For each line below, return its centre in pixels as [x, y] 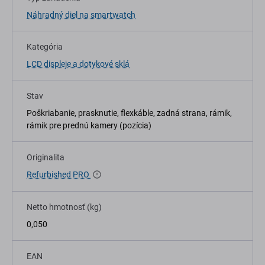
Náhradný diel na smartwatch [81, 15]
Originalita [46, 158]
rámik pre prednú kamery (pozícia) [89, 126]
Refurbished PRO [59, 175]
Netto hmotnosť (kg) [64, 207]
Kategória [45, 47]
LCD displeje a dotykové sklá [78, 64]
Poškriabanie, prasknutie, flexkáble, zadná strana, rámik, [129, 113]
